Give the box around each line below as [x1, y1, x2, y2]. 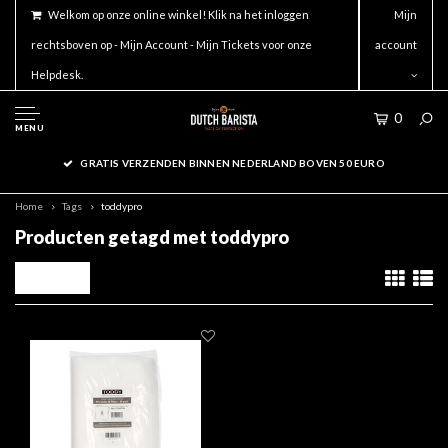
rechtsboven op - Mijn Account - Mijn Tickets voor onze [31, 38, 312, 51]
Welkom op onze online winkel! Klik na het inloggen [48, 8, 309, 21]
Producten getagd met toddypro [15, 226, 289, 248]
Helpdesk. [31, 68, 83, 81]
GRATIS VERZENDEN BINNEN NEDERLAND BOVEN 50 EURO [80, 157, 385, 169]
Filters [39, 270, 76, 285]
